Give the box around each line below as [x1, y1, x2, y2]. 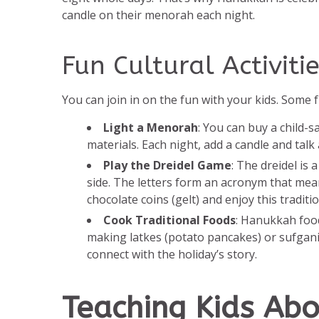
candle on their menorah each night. [62, 7, 255, 23]
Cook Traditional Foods [103, 212, 236, 229]
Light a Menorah [103, 120, 198, 136]
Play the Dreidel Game [103, 157, 231, 174]
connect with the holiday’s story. [87, 246, 257, 263]
